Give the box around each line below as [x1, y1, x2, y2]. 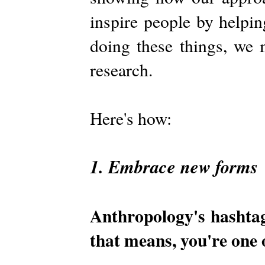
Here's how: [90, 106, 172, 130]
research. [90, 57, 153, 81]
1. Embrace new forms [90, 153, 258, 179]
